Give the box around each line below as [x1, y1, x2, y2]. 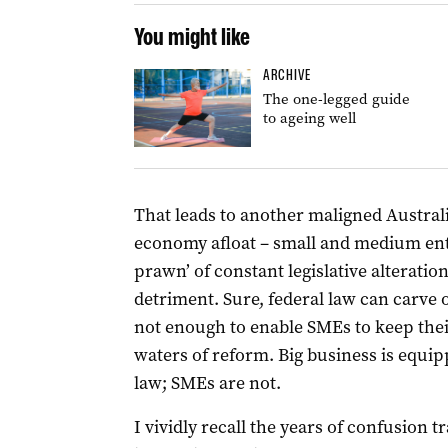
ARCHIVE [262, 66, 311, 84]
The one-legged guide [262, 89, 410, 109]
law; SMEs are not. [133, 371, 281, 395]
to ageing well [262, 108, 356, 128]
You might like [133, 22, 250, 51]
